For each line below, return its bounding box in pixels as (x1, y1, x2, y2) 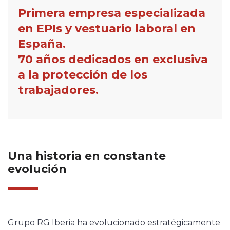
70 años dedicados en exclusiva (18, 52, 208, 67)
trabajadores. (18, 83, 99, 98)
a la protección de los (18, 68, 147, 82)
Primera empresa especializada (18, 6, 205, 21)
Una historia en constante (8, 149, 166, 163)
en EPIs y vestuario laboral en (18, 22, 196, 36)
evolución (8, 162, 67, 177)
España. (18, 37, 66, 51)
